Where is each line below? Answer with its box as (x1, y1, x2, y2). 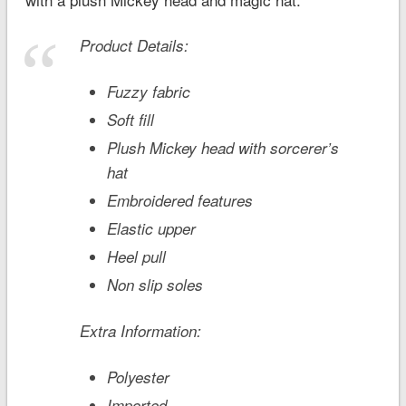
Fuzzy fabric (106, 80, 190, 102)
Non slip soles (106, 273, 203, 295)
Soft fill (106, 108, 154, 130)
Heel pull (106, 245, 166, 267)
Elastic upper (106, 217, 196, 239)
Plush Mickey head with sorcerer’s (106, 136, 339, 159)
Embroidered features (106, 188, 253, 211)
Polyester (106, 365, 169, 388)
